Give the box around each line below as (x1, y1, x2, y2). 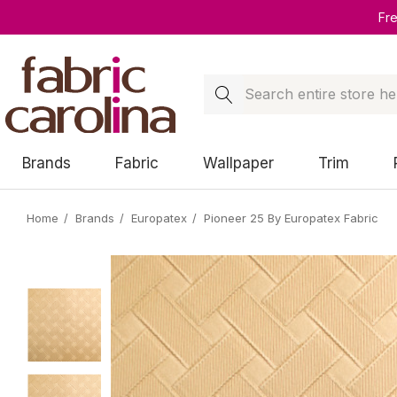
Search (204, 75, 253, 93)
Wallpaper (203, 154, 274, 172)
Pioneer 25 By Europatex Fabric (204, 211, 378, 225)
